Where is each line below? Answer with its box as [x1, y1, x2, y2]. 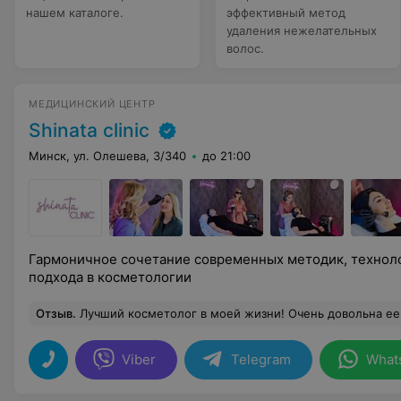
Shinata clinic [29, 119, 149, 141]
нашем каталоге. [26, 5, 124, 20]
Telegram [231, 351, 291, 368]
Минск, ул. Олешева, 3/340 [29, 149, 186, 163]
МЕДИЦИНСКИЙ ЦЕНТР [29, 98, 156, 110]
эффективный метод [226, 5, 346, 20]
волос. [226, 41, 264, 55]
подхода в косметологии [29, 269, 192, 286]
